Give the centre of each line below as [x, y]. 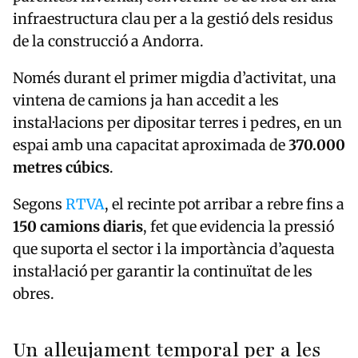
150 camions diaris [78, 227]
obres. [35, 294]
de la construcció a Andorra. [108, 42]
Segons [39, 205]
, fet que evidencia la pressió [239, 227]
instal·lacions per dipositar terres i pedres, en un [177, 123]
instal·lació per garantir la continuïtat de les [163, 272]
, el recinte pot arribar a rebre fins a [225, 205]
